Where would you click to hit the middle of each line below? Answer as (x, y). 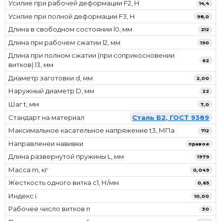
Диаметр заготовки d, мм (51, 78)
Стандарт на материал (47, 117)
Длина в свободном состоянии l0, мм (71, 29)
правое (199, 144)
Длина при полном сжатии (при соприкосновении (92, 55)
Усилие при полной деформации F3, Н (72, 16)
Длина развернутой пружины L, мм (66, 157)
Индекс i (23, 196)
